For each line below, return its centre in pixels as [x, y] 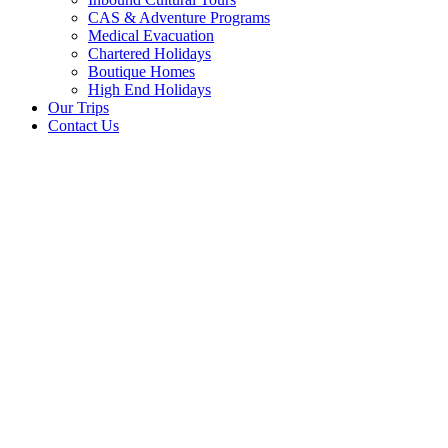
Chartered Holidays [149, 53]
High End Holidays [149, 89]
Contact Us [83, 125]
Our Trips [78, 107]
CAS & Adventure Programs [179, 17]
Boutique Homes [141, 71]
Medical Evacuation [151, 35]
